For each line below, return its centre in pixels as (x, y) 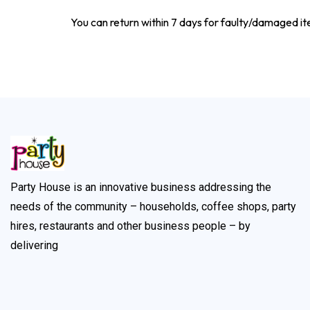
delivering (34, 246)
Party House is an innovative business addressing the (141, 188)
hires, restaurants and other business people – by (130, 226)
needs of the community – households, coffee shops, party (153, 207)
